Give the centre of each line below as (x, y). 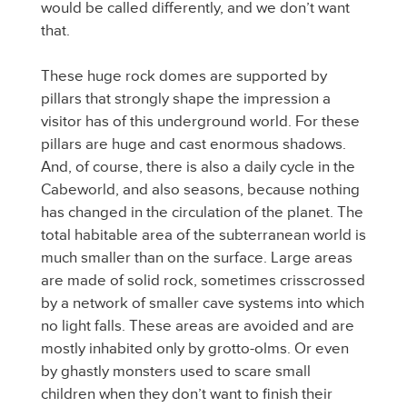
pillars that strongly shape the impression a (186, 99)
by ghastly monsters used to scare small (176, 371)
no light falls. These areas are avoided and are (198, 326)
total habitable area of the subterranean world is (203, 235)
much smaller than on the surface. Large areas (197, 258)
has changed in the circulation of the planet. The (202, 212)
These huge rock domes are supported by (184, 76)
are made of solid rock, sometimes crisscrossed (203, 280)
